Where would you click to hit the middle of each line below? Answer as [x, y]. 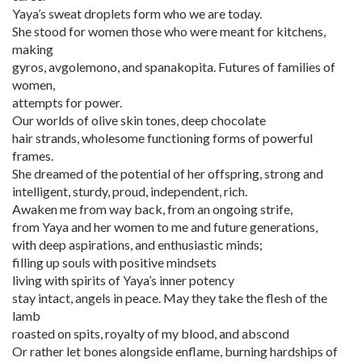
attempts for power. [67, 102]
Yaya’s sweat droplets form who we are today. [137, 13]
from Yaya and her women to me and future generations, [165, 227]
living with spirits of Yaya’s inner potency [123, 280]
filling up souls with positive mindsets [114, 262]
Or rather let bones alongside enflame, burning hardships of [175, 351]
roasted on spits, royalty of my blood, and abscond [151, 333]
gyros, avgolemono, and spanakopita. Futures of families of [174, 67]
